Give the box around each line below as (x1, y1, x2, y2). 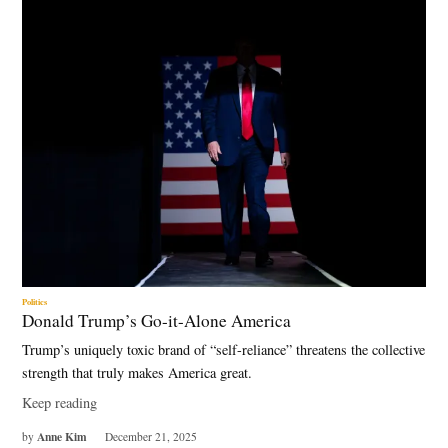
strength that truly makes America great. (22, 363, 253, 383)
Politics (22, 294, 48, 308)
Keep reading (22, 393, 98, 413)
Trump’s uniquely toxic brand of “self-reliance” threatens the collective (22, 340, 426, 360)
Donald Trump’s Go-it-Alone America (22, 309, 292, 332)
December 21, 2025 (104, 428, 197, 444)
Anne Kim (37, 427, 88, 445)
